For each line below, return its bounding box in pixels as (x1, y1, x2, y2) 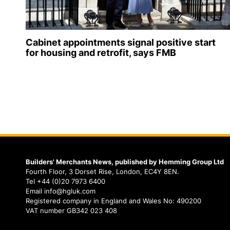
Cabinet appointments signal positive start (26, 37, 216, 48)
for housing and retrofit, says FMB (26, 47, 176, 59)
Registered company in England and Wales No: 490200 (26, 197, 201, 205)
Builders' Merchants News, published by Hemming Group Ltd (26, 158, 224, 166)
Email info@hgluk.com (26, 187, 95, 196)
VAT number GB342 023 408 (26, 206, 117, 215)
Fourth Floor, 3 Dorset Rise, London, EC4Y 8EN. (26, 167, 179, 176)
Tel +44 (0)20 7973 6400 (26, 177, 105, 186)
